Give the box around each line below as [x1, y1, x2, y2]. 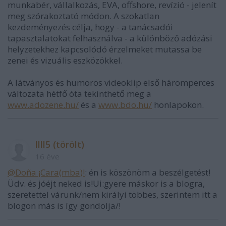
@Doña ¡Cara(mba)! [8, 166, 85, 178]
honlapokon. [152, 99, 204, 110]
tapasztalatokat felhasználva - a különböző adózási [8, 32, 212, 44]
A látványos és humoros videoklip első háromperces [8, 77, 214, 88]
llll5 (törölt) [35, 138, 84, 150]
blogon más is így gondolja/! [8, 200, 121, 211]
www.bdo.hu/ [98, 99, 152, 110]
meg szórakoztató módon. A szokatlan [8, 10, 159, 22]
